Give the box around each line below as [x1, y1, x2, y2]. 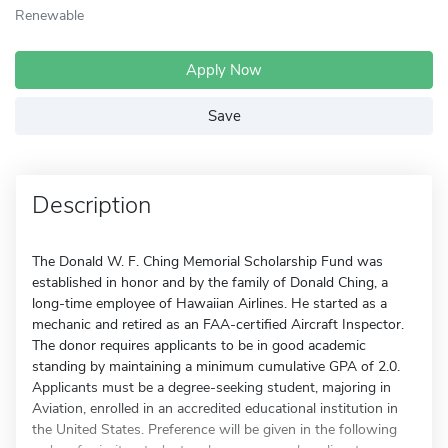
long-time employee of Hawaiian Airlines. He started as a [32, 294, 387, 313]
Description [32, 189, 151, 221]
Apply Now [186, 60, 262, 80]
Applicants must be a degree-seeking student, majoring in [32, 378, 391, 397]
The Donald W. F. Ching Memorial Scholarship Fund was [32, 252, 383, 271]
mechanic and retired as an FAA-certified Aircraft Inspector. [32, 315, 404, 334]
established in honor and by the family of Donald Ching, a [32, 273, 388, 292]
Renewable [15, 5, 84, 25]
